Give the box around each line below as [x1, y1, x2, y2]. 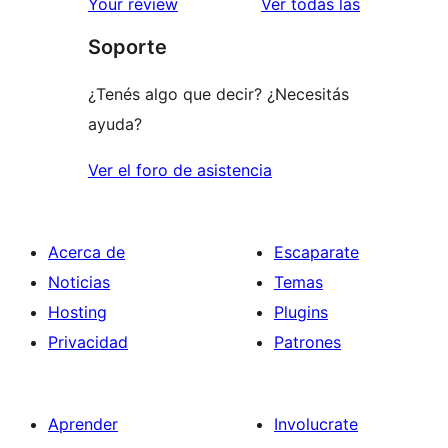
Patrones [274, 332, 341, 353]
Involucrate [274, 414, 358, 435]
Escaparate [274, 242, 359, 263]
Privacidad [48, 332, 128, 353]
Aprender [48, 414, 118, 435]
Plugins [274, 302, 328, 323]
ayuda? [88, 114, 142, 135]
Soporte [88, 35, 167, 60]
